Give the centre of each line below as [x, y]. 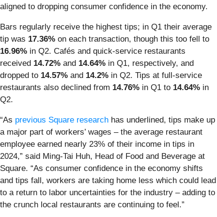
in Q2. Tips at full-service [155, 75]
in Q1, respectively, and [151, 63]
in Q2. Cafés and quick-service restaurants [106, 51]
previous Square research [62, 120]
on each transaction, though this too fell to [132, 39]
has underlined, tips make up [162, 120]
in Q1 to [156, 87]
